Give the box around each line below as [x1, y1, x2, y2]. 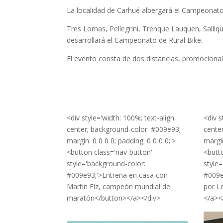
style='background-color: [67, 158, 146, 168]
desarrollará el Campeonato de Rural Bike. [67, 35, 203, 45]
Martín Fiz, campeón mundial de [67, 181, 171, 191]
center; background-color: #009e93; [67, 124, 181, 134]
